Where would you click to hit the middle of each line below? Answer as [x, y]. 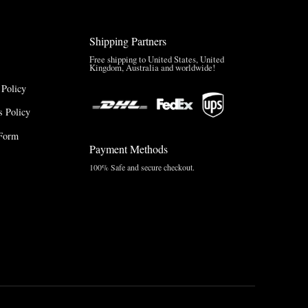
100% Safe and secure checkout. [142, 167]
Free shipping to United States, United [156, 59]
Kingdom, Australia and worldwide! [152, 68]
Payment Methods [128, 149]
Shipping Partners [128, 41]
